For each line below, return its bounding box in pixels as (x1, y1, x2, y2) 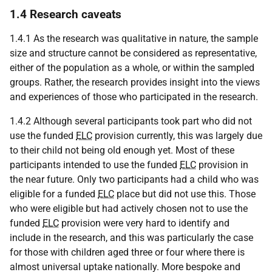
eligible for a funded (10, 188, 98, 200)
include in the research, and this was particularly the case (10, 232, 253, 243)
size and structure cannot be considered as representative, (10, 47, 257, 59)
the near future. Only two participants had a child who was (10, 174, 259, 185)
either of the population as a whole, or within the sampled (10, 62, 254, 73)
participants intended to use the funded (10, 159, 180, 171)
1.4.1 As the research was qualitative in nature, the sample (10, 33, 258, 44)
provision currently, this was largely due (92, 130, 262, 141)
